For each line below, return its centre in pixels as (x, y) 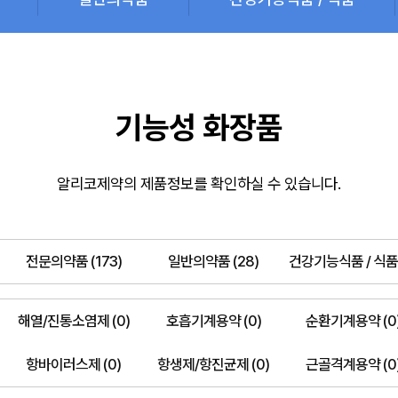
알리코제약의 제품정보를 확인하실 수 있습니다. (199, 183)
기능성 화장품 (199, 127)
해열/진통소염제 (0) (73, 321)
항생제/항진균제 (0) (214, 365)
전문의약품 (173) (73, 262)
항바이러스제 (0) (74, 365)
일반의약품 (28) (214, 262)
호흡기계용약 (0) (213, 321)
